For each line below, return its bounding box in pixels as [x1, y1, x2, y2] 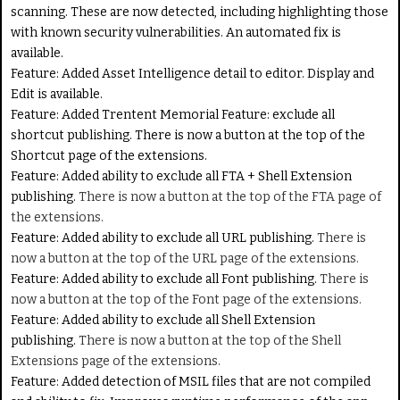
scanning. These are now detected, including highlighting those [11, 4, 388, 20]
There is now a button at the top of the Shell [79, 332, 341, 348]
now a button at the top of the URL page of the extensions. [11, 250, 359, 266]
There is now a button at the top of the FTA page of [79, 188, 381, 204]
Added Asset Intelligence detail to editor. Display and [59, 65, 374, 81]
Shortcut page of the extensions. [11, 147, 207, 163]
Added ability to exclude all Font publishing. [59, 271, 320, 287]
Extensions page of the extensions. [11, 353, 221, 369]
